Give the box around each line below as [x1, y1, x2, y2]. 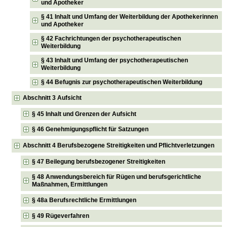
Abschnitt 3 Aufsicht [23, 94, 82, 101]
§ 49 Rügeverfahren [32, 212, 90, 219]
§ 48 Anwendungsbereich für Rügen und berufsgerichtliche [32, 173, 202, 181]
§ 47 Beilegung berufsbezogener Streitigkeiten [32, 158, 166, 165]
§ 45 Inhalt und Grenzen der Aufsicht [32, 110, 137, 118]
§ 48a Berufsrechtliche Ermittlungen [32, 197, 137, 204]
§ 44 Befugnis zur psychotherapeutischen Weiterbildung [41, 79, 203, 86]
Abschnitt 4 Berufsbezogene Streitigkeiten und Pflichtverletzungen [23, 142, 215, 149]
